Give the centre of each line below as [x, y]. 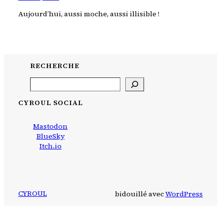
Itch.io [50, 146]
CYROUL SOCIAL [50, 102]
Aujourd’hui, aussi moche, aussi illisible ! [89, 14]
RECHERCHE [55, 65]
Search [41, 82]
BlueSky [50, 136]
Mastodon [51, 127]
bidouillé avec [140, 194]
